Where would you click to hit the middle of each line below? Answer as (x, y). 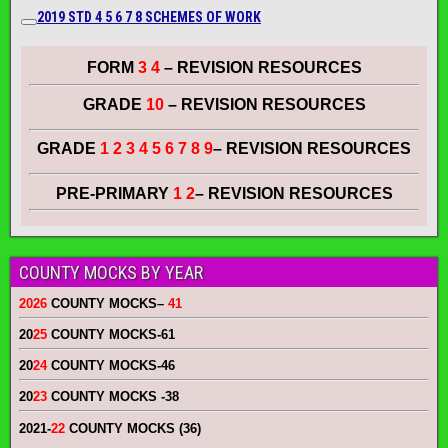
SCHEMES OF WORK (201, 16)
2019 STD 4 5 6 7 (86, 16)
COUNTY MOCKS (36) (133, 428)
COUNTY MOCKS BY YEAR (111, 272)
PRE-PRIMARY (114, 193)
